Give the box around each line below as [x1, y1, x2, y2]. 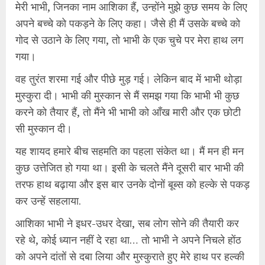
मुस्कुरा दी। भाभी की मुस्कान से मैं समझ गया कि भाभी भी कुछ [15, 88, 240, 102]
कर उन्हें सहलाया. [15, 193, 81, 208]
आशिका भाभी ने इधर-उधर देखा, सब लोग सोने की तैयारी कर [15, 215, 239, 230]
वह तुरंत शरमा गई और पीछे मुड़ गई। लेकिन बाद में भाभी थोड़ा [15, 71, 242, 86]
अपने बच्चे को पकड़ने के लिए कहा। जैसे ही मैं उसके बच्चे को [15, 15, 240, 30]
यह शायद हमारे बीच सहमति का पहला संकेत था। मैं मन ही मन [15, 143, 244, 158]
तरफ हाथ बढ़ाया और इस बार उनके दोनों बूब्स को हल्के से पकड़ [15, 176, 250, 191]
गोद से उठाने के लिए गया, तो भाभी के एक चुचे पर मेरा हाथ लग [15, 32, 243, 47]
